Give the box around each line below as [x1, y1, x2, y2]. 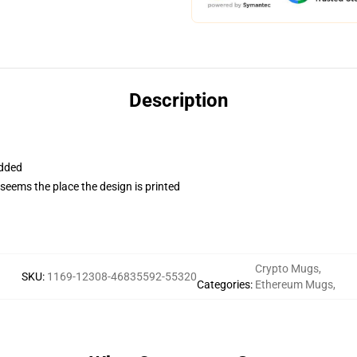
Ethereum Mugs [255, 278, 333, 291]
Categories [197, 278, 250, 291]
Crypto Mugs [255, 262, 319, 275]
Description [129, 89, 228, 112]
